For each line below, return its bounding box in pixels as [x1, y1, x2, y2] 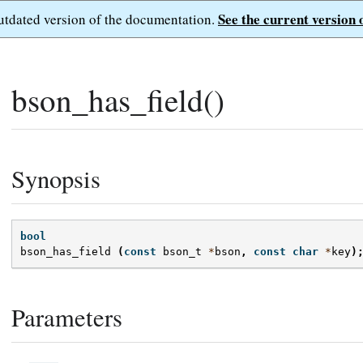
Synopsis [11, 162, 100, 195]
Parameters [11, 301, 122, 335]
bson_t [163, 246, 202, 258]
